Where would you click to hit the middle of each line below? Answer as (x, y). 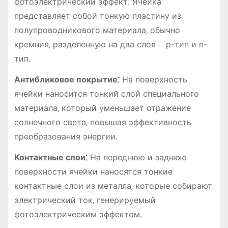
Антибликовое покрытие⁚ (67, 79)
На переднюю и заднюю (137, 157)
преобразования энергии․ (66, 136)
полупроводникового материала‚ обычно (97, 30)
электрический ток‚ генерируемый (85, 200)
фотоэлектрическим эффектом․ (78, 214)
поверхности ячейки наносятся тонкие (93, 171)
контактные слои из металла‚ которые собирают (113, 186)
